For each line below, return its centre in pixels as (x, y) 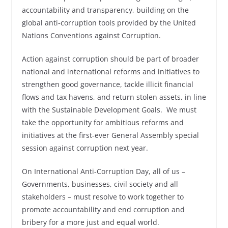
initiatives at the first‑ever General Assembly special (110, 135)
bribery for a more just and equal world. (90, 222)
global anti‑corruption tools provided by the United (109, 23)
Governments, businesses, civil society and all (100, 184)
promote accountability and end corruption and (103, 209)
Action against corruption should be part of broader (110, 59)
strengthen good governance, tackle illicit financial (107, 84)
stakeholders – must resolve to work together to (103, 197)
